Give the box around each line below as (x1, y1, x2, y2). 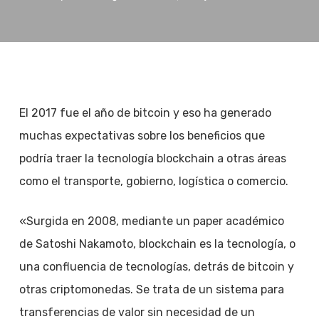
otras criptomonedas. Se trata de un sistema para (19, 283, 284, 296)
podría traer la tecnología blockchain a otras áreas (19, 152, 286, 165)
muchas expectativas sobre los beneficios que (19, 129, 265, 142)
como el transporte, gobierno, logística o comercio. (19, 174, 288, 188)
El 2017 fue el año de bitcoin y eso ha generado (19, 106, 271, 120)
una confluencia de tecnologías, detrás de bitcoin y (19, 260, 294, 273)
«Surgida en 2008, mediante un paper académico (19, 214, 284, 228)
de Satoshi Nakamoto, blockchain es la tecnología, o (19, 237, 296, 251)
